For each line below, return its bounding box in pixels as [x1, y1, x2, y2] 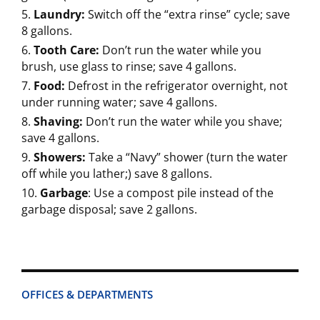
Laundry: [34, 6, 85, 22]
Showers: [34, 149, 86, 165]
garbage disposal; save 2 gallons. [21, 201, 197, 217]
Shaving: [34, 114, 83, 129]
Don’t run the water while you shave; [83, 114, 282, 129]
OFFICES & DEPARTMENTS [21, 287, 153, 301]
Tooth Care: [34, 42, 99, 58]
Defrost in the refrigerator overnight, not [65, 78, 288, 94]
